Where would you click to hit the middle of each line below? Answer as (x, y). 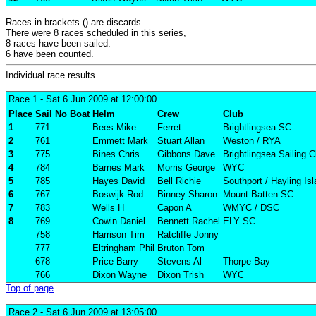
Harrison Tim (119, 235)
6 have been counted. (50, 54)
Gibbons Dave (186, 154)
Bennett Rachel (189, 221)
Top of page (30, 288)
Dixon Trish (181, 275)
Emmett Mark (120, 141)
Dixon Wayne (120, 275)
